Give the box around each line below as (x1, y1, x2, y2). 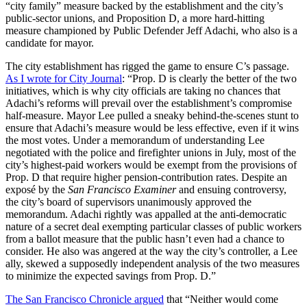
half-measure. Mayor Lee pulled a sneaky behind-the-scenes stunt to (5, 110, 299, 122)
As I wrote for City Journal (5, 73, 122, 85)
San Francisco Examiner (68, 184, 176, 196)
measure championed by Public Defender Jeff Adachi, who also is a (5, 25, 297, 37)
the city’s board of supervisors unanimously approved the (5, 196, 251, 208)
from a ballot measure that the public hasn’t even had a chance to (5, 233, 284, 245)
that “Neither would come (164, 293, 278, 306)
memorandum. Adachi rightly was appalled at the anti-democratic (5, 208, 286, 221)
